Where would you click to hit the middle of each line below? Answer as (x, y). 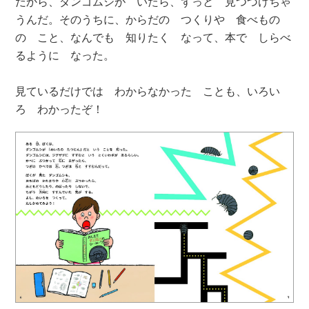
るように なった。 (65, 55)
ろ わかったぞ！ (60, 109)
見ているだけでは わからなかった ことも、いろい (148, 91)
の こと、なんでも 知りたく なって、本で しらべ (153, 37)
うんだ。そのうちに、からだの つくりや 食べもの (148, 19)
